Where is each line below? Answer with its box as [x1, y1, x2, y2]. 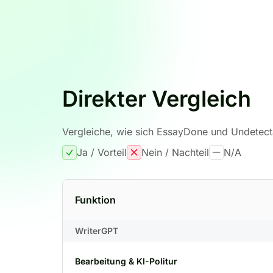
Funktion [75, 194, 116, 206]
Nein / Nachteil [141, 146, 209, 158]
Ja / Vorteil [77, 146, 127, 158]
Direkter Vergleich [62, 85, 251, 112]
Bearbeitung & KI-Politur [75, 256, 177, 266]
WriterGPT [75, 225, 118, 236]
